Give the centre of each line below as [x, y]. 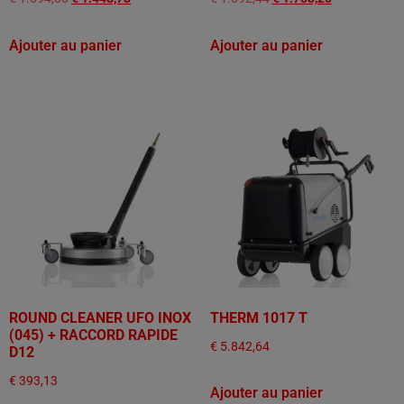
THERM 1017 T [258, 317]
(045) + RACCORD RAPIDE [93, 335]
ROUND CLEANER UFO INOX [100, 317]
